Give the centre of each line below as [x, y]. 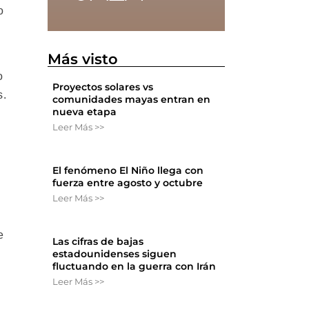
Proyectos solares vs [103, 87]
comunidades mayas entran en [132, 100]
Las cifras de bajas [98, 242]
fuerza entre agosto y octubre [128, 183]
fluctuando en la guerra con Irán [134, 267]
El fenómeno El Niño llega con [128, 171]
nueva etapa [85, 112]
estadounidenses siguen [115, 254]
